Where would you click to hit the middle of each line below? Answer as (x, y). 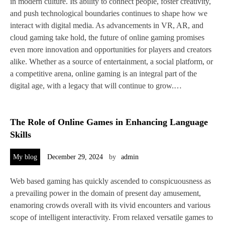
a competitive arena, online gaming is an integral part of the (103, 74)
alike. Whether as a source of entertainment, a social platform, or (111, 62)
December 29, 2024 (75, 157)
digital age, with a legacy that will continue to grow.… (96, 86)
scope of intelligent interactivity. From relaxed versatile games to (111, 217)
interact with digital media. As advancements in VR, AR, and (107, 26)
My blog (25, 157)
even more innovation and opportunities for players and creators (111, 50)
